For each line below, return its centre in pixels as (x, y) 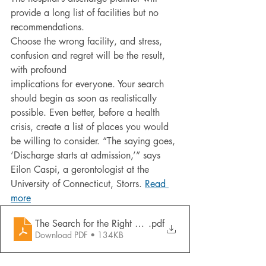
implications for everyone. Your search (89, 84)
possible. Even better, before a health (87, 112)
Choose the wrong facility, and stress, (88, 41)
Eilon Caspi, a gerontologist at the (80, 169)
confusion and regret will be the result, (89, 55)
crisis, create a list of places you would (91, 126)
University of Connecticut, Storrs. (78, 183)
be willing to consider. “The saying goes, (94, 141)
